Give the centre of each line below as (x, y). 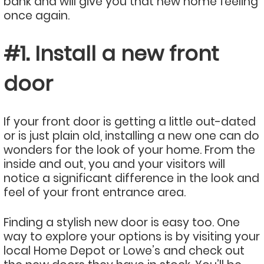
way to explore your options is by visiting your (132, 237)
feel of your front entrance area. (95, 192)
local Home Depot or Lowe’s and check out (124, 251)
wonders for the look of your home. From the (129, 150)
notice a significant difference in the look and (131, 178)
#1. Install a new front (111, 54)
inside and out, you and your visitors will (114, 164)
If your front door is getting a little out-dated (130, 122)
